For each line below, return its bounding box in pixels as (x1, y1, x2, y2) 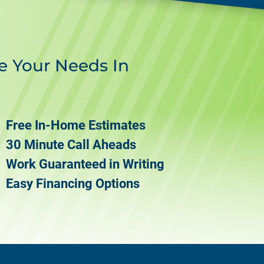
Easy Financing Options (6, 176, 140, 191)
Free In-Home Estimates (6, 117, 146, 133)
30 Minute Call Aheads (6, 137, 136, 152)
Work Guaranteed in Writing (6, 156, 164, 171)
